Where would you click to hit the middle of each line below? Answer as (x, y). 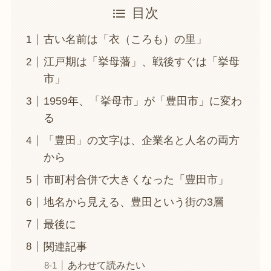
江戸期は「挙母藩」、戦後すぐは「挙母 (141, 62)
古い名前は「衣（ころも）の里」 (125, 40)
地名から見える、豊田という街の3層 (133, 202)
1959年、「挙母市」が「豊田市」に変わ (142, 101)
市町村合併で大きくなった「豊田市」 (136, 180)
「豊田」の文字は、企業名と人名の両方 (141, 141)
